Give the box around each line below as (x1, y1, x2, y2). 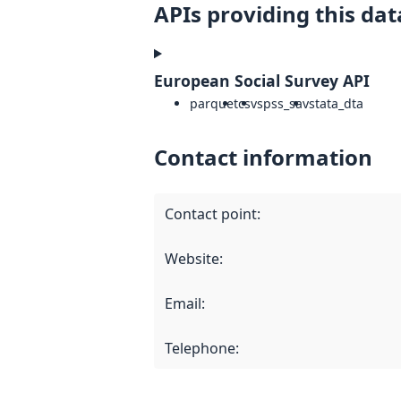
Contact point (165, 204, 257, 225)
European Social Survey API (154, 70, 370, 92)
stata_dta (309, 95, 363, 113)
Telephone (165, 338, 235, 359)
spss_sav (257, 95, 309, 113)
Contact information (154, 142, 372, 173)
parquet (190, 95, 238, 113)
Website (165, 249, 219, 269)
